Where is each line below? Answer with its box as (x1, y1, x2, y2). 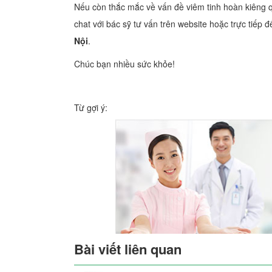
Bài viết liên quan (74, 239, 182, 259)
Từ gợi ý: (74, 101, 107, 114)
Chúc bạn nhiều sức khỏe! (74, 57, 175, 70)
